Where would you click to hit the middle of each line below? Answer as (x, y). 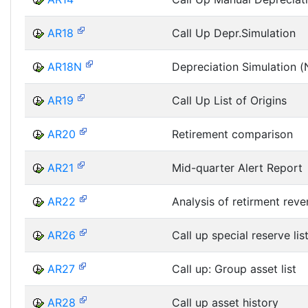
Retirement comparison (232, 134)
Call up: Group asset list (234, 268)
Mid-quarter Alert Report (237, 167)
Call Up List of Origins (229, 100)
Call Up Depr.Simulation (234, 33)
